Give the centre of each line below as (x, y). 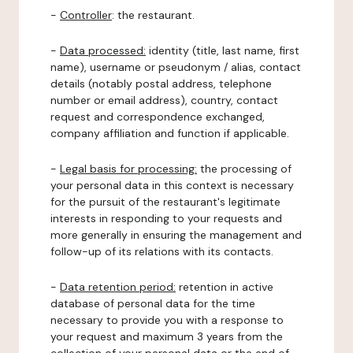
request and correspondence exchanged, (158, 117)
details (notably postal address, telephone (161, 84)
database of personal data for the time (153, 303)
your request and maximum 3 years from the (167, 336)
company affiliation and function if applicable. (170, 133)
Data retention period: (118, 287)
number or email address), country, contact (164, 100)
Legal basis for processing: (128, 169)
